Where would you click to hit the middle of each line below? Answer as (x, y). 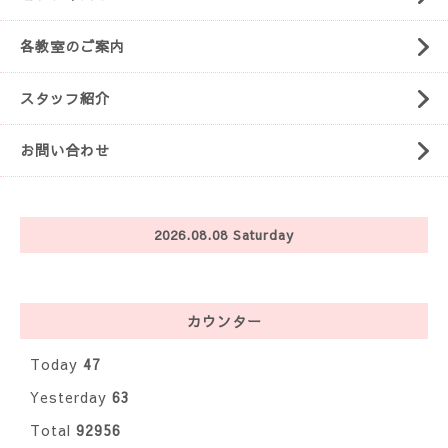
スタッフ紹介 (65, 98)
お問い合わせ (65, 150)
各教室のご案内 (72, 46)
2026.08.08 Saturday (224, 234)
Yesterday (71, 397)
